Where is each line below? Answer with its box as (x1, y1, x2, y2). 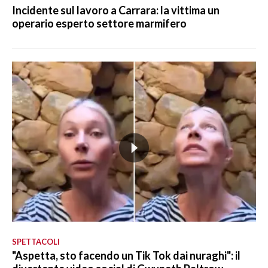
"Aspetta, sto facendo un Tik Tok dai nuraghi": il (12, 249, 240, 263)
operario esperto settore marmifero (12, 17, 187, 31)
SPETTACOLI (12, 237, 60, 247)
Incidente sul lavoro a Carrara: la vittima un (12, 4, 220, 17)
